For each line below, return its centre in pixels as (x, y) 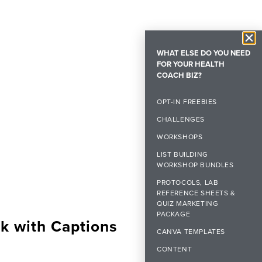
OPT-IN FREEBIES (187, 101)
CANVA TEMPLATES (191, 231)
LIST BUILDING (182, 154)
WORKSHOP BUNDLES (195, 165)
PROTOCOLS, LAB (188, 182)
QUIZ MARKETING (188, 203)
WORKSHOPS (180, 137)
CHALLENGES (181, 119)
